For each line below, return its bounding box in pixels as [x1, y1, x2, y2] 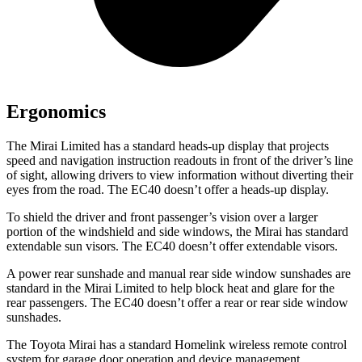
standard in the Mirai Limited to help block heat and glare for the [6, 281, 335, 296]
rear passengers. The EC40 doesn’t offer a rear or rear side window [6, 296, 348, 310]
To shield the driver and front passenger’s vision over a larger [6, 210, 318, 225]
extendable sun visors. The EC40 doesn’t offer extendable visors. [6, 239, 338, 254]
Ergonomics [6, 101, 106, 123]
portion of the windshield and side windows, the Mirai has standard [6, 225, 348, 239]
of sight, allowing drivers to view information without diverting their [6, 168, 353, 183]
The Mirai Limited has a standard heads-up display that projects [6, 139, 329, 154]
